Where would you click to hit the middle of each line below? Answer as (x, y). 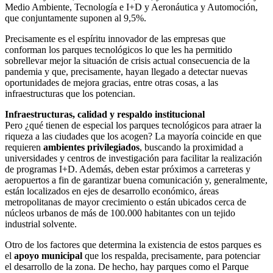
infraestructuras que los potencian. (70, 93)
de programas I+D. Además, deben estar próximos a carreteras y (128, 169)
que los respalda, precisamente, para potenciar (171, 255)
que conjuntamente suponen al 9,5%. (76, 18)
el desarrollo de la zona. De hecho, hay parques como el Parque (127, 266)
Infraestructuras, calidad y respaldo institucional (105, 114)
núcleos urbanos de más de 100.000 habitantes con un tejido (120, 213)
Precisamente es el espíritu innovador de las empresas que (115, 38)
